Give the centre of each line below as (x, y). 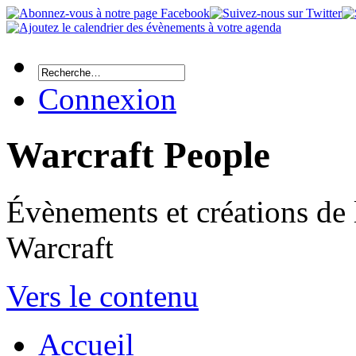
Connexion (107, 99)
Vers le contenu (103, 296)
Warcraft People (138, 155)
